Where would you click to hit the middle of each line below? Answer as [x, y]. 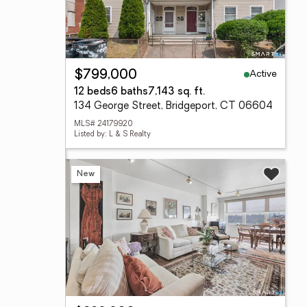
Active [263, 74]
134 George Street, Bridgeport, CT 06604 [173, 107]
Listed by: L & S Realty [112, 135]
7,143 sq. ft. [176, 92]
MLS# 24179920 [103, 124]
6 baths [130, 92]
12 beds [93, 92]
